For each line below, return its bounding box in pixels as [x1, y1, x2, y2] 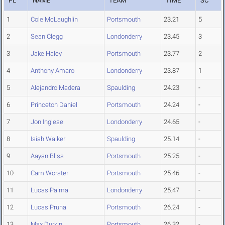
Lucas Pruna [31, 203, 66, 211]
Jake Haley [31, 50, 62, 58]
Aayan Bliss [31, 152, 64, 160]
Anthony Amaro [31, 67, 74, 75]
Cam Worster [31, 169, 68, 177]
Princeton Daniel [31, 101, 77, 109]
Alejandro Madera [31, 84, 80, 92]
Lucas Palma [31, 186, 68, 194]
